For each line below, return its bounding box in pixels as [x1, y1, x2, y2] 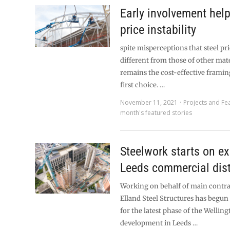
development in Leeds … [120, 219, 198, 227]
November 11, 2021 [120, 98, 178, 107]
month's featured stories [120, 108, 193, 117]
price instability [120, 23, 197, 37]
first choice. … [120, 81, 165, 89]
